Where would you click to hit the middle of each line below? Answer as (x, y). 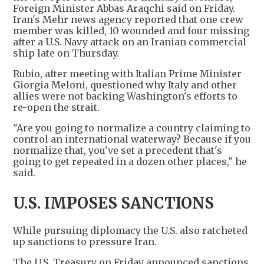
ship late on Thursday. (66, 53)
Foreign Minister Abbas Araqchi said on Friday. (124, 9)
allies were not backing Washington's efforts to (125, 96)
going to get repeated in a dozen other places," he (130, 162)
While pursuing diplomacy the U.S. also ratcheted (130, 231)
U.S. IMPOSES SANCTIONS (113, 203)
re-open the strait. (57, 108)
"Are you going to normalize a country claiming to (132, 128)
